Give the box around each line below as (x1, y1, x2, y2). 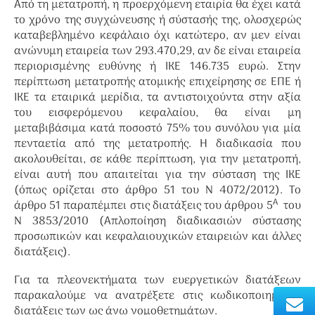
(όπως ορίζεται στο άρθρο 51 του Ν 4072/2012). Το (14, 181, 301, 200)
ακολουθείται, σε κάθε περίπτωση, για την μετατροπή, (14, 150, 301, 169)
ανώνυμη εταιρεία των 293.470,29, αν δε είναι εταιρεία (14, 42, 301, 60)
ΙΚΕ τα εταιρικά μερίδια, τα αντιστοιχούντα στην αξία (14, 89, 301, 107)
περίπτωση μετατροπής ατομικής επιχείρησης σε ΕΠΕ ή (14, 73, 301, 91)
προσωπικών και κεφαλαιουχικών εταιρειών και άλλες (14, 228, 301, 246)
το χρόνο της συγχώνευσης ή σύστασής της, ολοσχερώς (14, 11, 301, 30)
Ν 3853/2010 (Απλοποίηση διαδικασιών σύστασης (14, 212, 301, 231)
